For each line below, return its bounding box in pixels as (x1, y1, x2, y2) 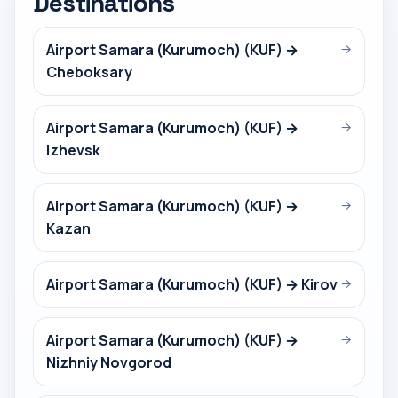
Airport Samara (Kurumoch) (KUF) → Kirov (46, 275, 338, 294)
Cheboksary (46, 62, 132, 82)
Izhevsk (46, 140, 100, 160)
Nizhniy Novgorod (46, 353, 171, 372)
